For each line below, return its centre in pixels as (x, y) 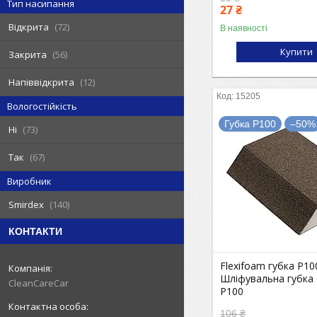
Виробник (29, 181)
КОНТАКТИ (35, 231)
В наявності (244, 28)
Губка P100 (250, 123)
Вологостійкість (42, 106)
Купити (297, 51)
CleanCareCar (39, 283)
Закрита (28, 54)
